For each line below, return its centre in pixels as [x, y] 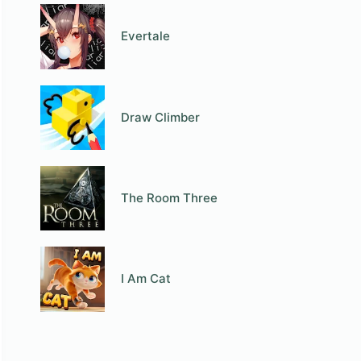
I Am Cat [146, 279]
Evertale [146, 36]
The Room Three [170, 198]
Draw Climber [161, 117]
